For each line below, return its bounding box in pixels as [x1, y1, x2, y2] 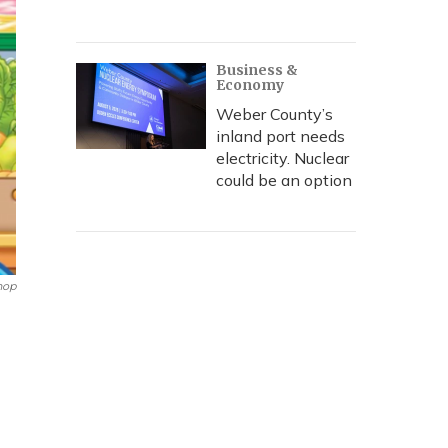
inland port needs [216, 126, 345, 146]
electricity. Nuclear [216, 148, 349, 168]
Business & [216, 61, 298, 79]
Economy [216, 76, 284, 94]
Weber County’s [216, 104, 333, 124]
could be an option [216, 170, 352, 190]
